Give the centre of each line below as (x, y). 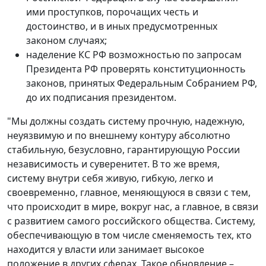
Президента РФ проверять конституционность (136, 69)
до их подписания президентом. (101, 97)
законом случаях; (66, 40)
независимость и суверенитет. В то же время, (113, 164)
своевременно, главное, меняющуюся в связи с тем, (129, 192)
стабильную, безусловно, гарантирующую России (123, 149)
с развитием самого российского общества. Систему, (131, 221)
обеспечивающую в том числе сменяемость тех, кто (129, 235)
